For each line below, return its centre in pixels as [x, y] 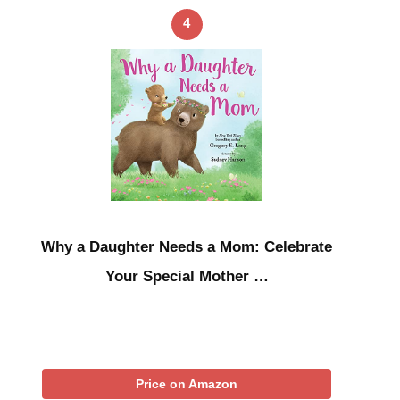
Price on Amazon [187, 384]
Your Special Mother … [187, 277]
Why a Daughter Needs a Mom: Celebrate [187, 247]
